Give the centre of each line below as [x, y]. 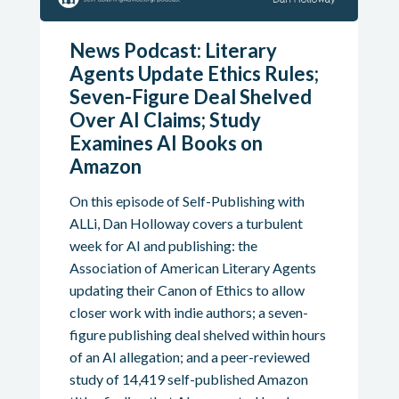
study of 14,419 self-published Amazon [188, 379]
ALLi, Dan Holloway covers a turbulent [186, 224]
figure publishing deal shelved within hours [197, 335]
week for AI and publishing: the [163, 246]
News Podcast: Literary [173, 51]
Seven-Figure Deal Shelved [190, 97]
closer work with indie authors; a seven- [188, 313]
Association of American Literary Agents [192, 268]
